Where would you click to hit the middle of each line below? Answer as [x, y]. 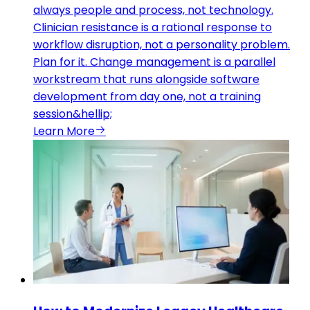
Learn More [64, 131]
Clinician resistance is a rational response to [153, 27]
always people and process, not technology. [153, 10]
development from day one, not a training [147, 96]
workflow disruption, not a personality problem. [162, 44]
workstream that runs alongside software [146, 79]
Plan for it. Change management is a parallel [154, 62]
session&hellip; [73, 113]
